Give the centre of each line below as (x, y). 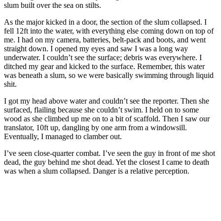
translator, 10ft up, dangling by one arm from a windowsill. (95, 128)
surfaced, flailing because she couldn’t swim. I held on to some (101, 110)
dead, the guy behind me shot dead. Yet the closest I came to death (107, 162)
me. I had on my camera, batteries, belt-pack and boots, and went (105, 40)
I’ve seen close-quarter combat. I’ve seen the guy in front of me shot (110, 153)
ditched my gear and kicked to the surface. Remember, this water (104, 67)
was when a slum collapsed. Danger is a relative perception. (97, 171)
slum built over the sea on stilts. (54, 5)
